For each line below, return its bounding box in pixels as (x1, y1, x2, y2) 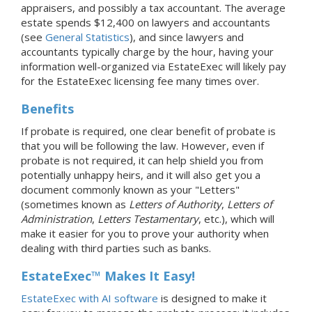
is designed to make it (158, 290, 267, 305)
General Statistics (45, 29, 130, 44)
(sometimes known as (21, 196, 129, 211)
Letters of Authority (129, 196, 221, 211)
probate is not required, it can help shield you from (21, 153, 263, 167)
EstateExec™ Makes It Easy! (21, 267, 195, 284)
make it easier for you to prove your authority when (21, 226, 269, 240)
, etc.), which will (198, 211, 274, 226)
